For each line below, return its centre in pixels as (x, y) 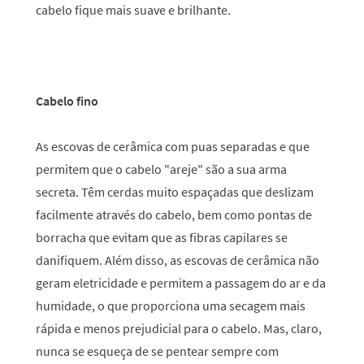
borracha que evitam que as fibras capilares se (162, 237)
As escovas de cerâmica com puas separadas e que (173, 146)
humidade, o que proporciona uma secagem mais (171, 305)
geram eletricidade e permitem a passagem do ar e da (181, 283)
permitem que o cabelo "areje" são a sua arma (161, 169)
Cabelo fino (67, 101)
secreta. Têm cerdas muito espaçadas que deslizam (175, 192)
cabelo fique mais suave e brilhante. (133, 10)
